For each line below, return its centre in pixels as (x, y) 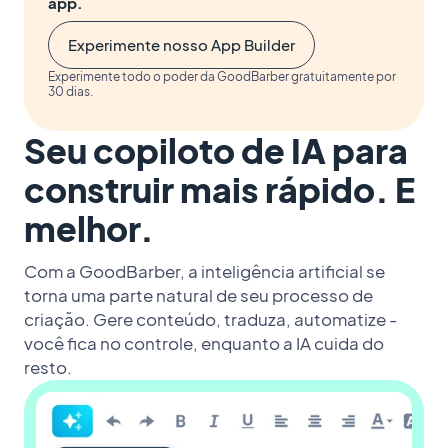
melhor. (89, 228)
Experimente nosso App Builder (181, 44)
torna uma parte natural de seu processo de (198, 295)
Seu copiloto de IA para (216, 150)
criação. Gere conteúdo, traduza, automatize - (210, 319)
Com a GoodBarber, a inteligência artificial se (204, 271)
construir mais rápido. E (219, 189)
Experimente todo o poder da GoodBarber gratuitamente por (222, 76)
